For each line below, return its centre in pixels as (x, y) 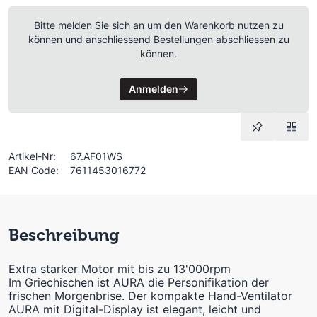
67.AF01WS (96, 156)
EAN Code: (34, 170)
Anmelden (154, 88)
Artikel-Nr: (32, 156)
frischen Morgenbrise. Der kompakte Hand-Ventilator (150, 295)
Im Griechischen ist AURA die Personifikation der (139, 282)
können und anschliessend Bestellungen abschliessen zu (158, 39)
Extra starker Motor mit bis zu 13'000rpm (120, 269)
